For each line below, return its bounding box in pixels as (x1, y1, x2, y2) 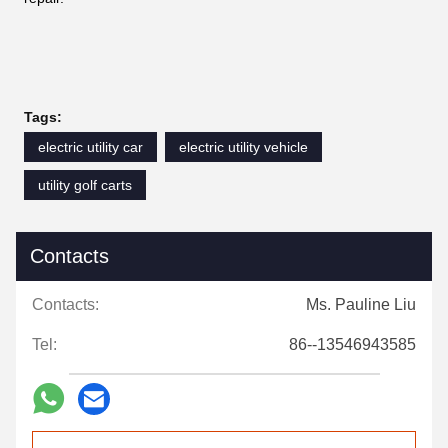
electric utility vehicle (179, 138, 308, 155)
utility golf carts (38, 176, 132, 193)
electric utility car (38, 138, 143, 155)
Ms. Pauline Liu (306, 295, 416, 313)
